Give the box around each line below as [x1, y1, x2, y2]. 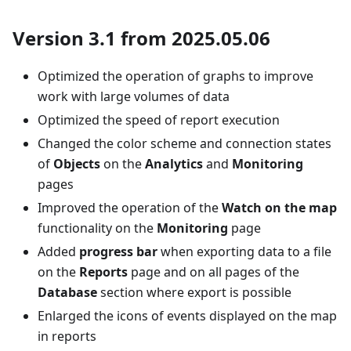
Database [38, 284, 97, 301]
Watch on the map [222, 199, 337, 216]
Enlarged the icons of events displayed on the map [38, 307, 337, 324]
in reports [38, 327, 96, 345]
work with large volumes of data [38, 88, 230, 105]
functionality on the [38, 219, 157, 237]
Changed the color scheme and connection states [38, 135, 331, 152]
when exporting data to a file [157, 243, 331, 260]
